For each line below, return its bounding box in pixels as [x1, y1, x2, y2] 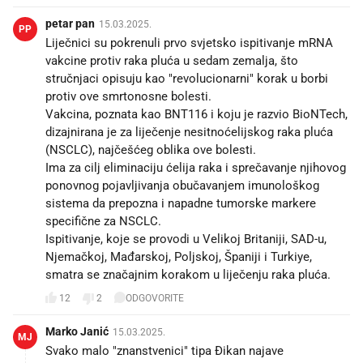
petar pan [45, 16, 95, 30]
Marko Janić [45, 324, 109, 338]
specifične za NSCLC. [45, 213, 161, 228]
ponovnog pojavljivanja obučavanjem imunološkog [45, 177, 319, 193]
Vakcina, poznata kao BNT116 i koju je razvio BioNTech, [45, 106, 348, 122]
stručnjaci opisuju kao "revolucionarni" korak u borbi [45, 70, 328, 86]
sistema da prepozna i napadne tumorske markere [45, 195, 316, 211]
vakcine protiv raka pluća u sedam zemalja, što [45, 53, 298, 68]
